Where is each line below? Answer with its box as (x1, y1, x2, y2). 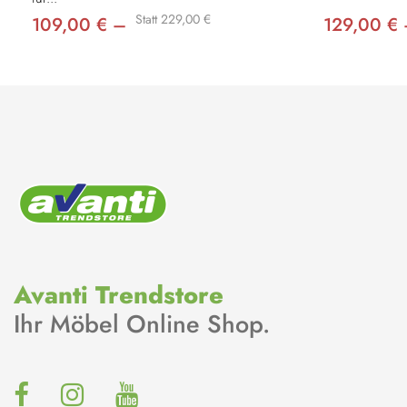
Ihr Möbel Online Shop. (14, 305, 270, 342)
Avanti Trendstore (14, 276, 223, 313)
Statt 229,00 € (135, 9, 211, 28)
